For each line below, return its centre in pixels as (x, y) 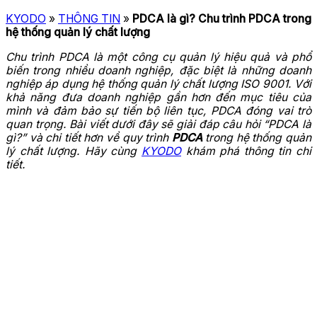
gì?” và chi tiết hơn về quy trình (89, 138)
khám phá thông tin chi (246, 151)
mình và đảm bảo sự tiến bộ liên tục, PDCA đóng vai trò (158, 111)
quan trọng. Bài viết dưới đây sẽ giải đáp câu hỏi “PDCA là (158, 125)
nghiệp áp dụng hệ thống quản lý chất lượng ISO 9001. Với (158, 84)
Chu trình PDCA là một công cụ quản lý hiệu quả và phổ (158, 57)
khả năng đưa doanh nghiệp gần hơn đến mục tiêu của (158, 98)
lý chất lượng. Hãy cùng (74, 151)
